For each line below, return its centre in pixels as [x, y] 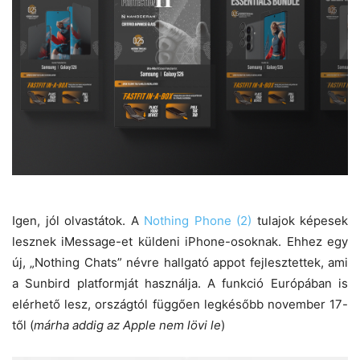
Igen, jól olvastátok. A [78, 220]
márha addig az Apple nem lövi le [127, 325]
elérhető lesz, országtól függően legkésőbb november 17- [180, 304]
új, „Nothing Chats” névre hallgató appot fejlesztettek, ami [180, 262]
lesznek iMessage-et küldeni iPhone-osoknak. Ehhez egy [180, 241]
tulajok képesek [300, 220]
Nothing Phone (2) [198, 220]
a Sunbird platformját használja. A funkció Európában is [180, 283]
